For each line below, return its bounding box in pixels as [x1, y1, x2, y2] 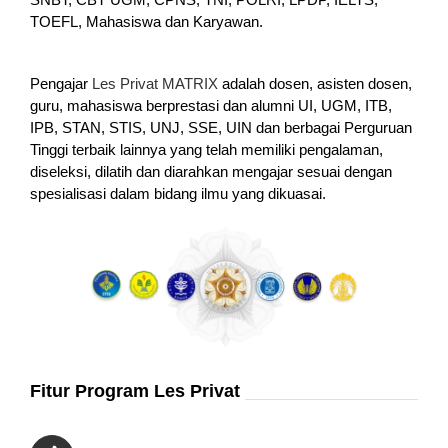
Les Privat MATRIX [91, 75, 218, 93]
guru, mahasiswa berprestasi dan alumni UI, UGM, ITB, [29, 97, 392, 115]
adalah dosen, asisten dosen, [217, 75, 412, 93]
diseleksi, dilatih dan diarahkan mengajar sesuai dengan [29, 163, 392, 181]
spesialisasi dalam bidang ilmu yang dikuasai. [29, 185, 326, 203]
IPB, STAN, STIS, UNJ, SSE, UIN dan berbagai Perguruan [29, 119, 412, 137]
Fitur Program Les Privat [29, 381, 240, 402]
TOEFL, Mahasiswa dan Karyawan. [29, 13, 263, 31]
